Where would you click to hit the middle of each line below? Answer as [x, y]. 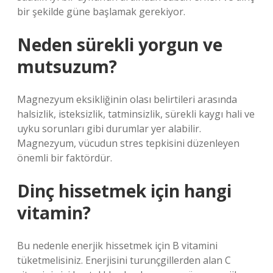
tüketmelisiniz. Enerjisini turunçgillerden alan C [124, 260]
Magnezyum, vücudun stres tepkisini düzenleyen [128, 143]
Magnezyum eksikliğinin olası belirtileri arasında [127, 99]
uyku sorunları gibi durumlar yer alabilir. [109, 129]
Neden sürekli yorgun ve [120, 44]
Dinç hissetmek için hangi [124, 191]
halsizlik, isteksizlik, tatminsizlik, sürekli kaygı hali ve [136, 114]
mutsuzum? [67, 66]
